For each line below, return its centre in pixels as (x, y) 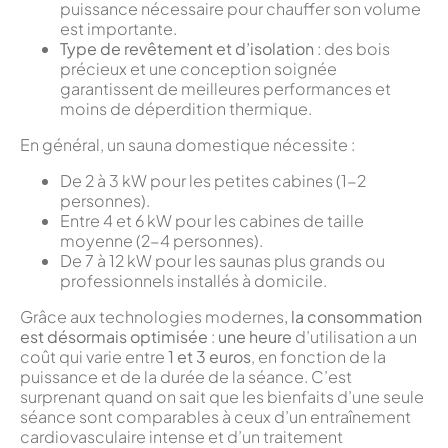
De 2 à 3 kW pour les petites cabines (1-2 (213, 181)
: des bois (352, 49)
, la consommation (353, 317)
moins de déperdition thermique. (186, 109)
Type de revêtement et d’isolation (187, 49)
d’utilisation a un (354, 337)
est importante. (118, 29)
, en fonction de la (318, 357)
